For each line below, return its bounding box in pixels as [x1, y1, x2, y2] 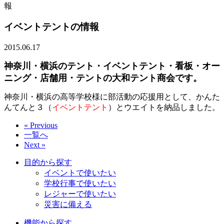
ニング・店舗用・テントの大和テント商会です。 [4, 73, 202, 83]
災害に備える [44, 200, 92, 209]
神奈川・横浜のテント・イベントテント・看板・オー [4, 61, 220, 71]
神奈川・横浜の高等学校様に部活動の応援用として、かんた [4, 92, 220, 101]
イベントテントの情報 [4, 21, 99, 32]
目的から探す [24, 158, 72, 167]
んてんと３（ [4, 103, 52, 112]
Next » [24, 140, 45, 149]
